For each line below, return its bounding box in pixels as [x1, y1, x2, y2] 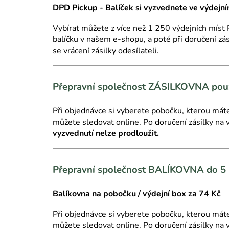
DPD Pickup [53, 2, 100, 13]
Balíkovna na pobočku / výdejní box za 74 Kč [53, 188, 221, 199]
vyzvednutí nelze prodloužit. [53, 127, 159, 139]
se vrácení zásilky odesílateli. [53, 44, 159, 56]
